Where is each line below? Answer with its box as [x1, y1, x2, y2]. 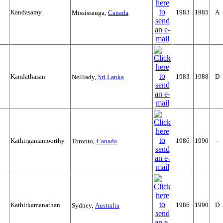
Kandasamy [10, 8, 42, 16]
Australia [95, 202, 119, 209]
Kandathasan [10, 73, 45, 80]
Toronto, [72, 137, 95, 145]
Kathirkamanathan [10, 201, 60, 209]
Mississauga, [72, 9, 106, 16]
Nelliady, [72, 73, 96, 81]
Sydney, [72, 202, 93, 209]
